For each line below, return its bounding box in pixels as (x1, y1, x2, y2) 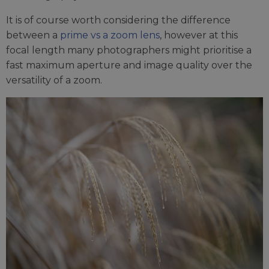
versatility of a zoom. (6, 74, 102, 86)
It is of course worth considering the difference (6, 14, 231, 26)
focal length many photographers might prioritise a (6, 44, 252, 56)
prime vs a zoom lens (60, 29, 160, 41)
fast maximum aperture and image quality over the (6, 59, 252, 71)
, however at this (160, 29, 238, 41)
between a (6, 29, 60, 41)
